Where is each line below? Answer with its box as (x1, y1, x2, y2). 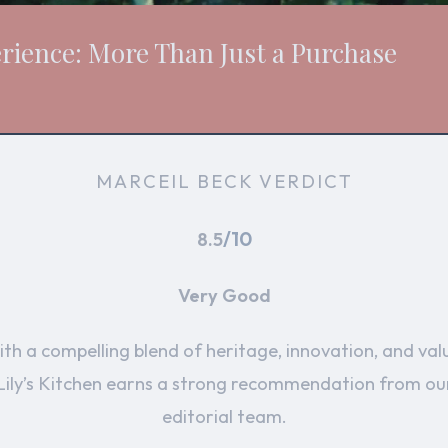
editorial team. (161, 404, 287, 428)
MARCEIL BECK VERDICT (95, 170, 353, 194)
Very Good (177, 283, 271, 307)
